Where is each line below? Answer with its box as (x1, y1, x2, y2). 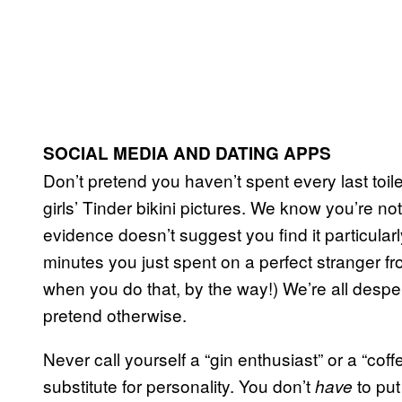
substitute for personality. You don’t (43, 372, 315, 398)
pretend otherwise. (43, 301, 187, 327)
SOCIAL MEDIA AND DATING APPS (43, 140, 331, 165)
